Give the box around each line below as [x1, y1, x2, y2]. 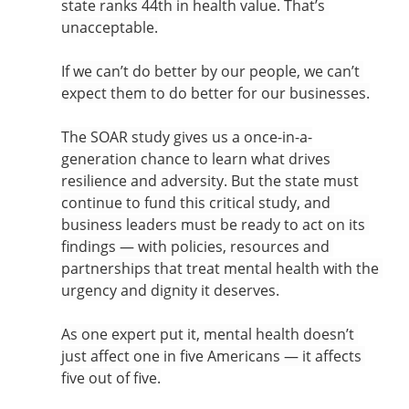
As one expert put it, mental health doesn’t [60, 324, 358, 344]
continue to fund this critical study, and [60, 193, 334, 213]
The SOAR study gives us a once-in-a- [60, 127, 312, 147]
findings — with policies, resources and [60, 236, 333, 257]
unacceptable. [60, 17, 158, 37]
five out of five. [60, 368, 161, 388]
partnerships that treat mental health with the [60, 258, 383, 278]
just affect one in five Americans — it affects [60, 346, 365, 366]
